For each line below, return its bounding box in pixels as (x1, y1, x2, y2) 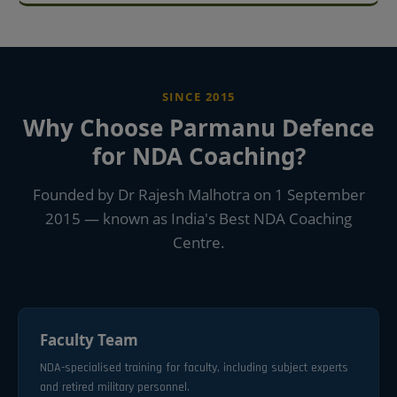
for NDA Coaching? (91, 139, 306, 172)
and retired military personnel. (40, 378, 190, 395)
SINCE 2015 (161, 88, 236, 105)
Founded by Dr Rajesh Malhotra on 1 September (32, 183, 365, 205)
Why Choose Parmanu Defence (23, 111, 374, 144)
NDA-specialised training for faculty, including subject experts (40, 359, 348, 376)
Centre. (172, 231, 225, 253)
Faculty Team (40, 329, 138, 350)
